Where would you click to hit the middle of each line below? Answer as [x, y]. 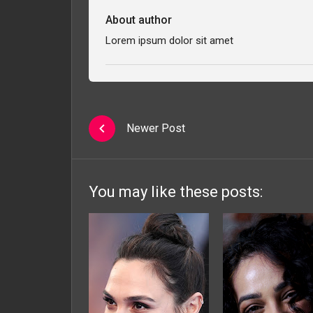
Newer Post [156, 129]
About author [139, 20]
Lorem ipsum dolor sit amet [169, 40]
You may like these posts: [176, 191]
